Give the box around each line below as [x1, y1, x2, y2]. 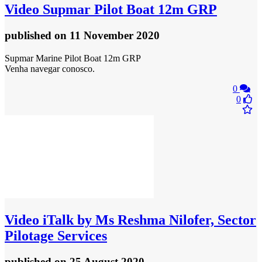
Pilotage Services [5, 227, 107, 243]
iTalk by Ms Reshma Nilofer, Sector [39, 212, 256, 227]
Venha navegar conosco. [5, 64, 95, 74]
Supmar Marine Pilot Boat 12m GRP [5, 53, 141, 64]
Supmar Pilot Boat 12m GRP [39, 2, 217, 18]
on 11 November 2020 [54, 29, 160, 42]
